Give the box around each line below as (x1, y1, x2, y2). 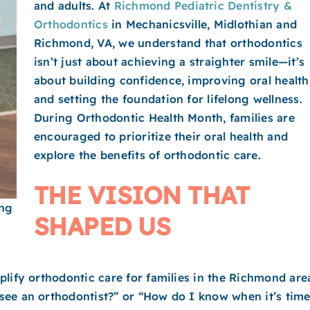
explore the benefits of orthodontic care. (34, 148, 261, 162)
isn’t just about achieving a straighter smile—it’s (34, 55, 304, 69)
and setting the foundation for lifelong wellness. (34, 92, 302, 106)
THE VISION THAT (34, 179, 250, 210)
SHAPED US (34, 210, 171, 241)
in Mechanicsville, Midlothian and (107, 17, 298, 31)
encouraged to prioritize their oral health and (34, 129, 289, 143)
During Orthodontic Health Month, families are (34, 111, 295, 125)
